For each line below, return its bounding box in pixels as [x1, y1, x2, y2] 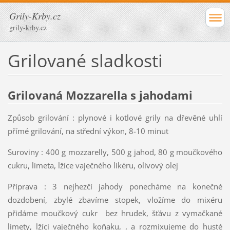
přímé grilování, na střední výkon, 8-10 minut [7, 125, 168, 136]
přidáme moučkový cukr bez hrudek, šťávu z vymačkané [7, 207, 223, 218]
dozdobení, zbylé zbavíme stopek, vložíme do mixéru [7, 194, 223, 205]
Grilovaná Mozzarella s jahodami [7, 87, 193, 103]
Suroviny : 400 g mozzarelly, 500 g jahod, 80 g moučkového [7, 146, 223, 157]
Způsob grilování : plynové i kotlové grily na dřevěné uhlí [7, 112, 223, 123]
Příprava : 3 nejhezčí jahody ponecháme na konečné [7, 181, 223, 191]
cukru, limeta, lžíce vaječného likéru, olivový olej [7, 160, 178, 170]
